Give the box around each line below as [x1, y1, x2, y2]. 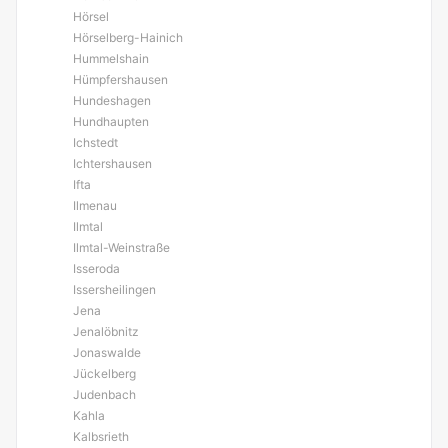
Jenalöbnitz [73, 324, 139, 339]
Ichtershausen [73, 156, 152, 171]
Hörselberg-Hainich [73, 30, 183, 45]
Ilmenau [73, 198, 117, 213]
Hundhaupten [73, 114, 149, 129]
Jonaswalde [73, 345, 141, 360]
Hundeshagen [73, 93, 151, 108]
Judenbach [73, 387, 136, 402]
